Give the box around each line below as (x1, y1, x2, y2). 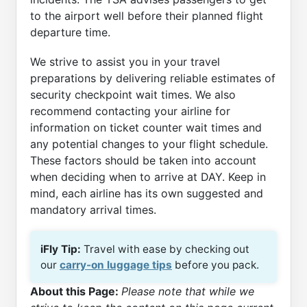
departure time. (30, 25, 110, 39)
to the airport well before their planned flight (30, 8, 263, 23)
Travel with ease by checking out (81, 242, 249, 256)
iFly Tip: (40, 242, 81, 256)
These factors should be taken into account (30, 153, 256, 167)
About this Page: (30, 284, 121, 298)
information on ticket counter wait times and (30, 120, 262, 134)
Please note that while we (121, 284, 254, 298)
